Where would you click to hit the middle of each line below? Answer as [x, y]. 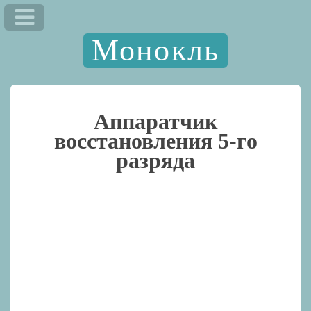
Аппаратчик [155, 121]
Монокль [155, 50]
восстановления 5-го [155, 141]
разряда [155, 160]
